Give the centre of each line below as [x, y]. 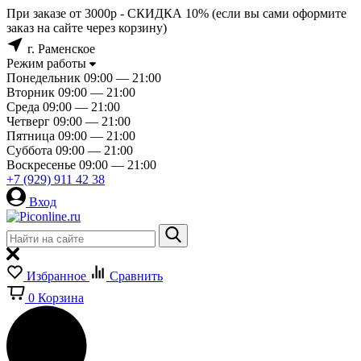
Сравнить [136, 276]
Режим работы [46, 63]
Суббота [29, 150]
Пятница [31, 136]
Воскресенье [41, 165]
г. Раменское [61, 49]
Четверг [28, 121]
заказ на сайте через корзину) [87, 28]
